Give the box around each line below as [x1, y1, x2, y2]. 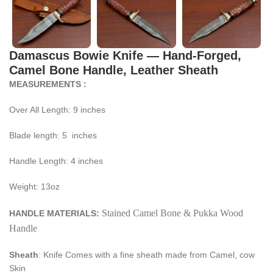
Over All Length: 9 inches [9, 104, 105, 115]
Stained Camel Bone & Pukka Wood [102, 207, 243, 218]
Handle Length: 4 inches [9, 155, 103, 166]
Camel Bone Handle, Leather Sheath [9, 63, 218, 77]
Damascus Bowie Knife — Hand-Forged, [9, 48, 241, 62]
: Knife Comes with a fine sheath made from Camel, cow [38, 249, 255, 260]
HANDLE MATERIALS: [9, 208, 102, 218]
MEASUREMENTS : [9, 79, 87, 89]
